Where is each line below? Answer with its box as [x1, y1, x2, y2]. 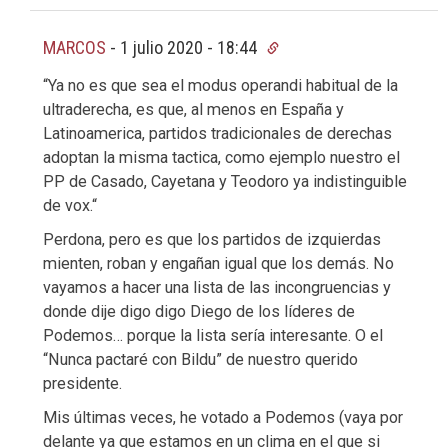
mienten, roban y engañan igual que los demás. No [43, 254, 394, 274]
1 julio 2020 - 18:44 [120, 37, 261, 59]
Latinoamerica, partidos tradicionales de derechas [43, 124, 392, 144]
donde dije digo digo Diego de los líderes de [43, 302, 355, 322]
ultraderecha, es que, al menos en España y [43, 100, 344, 120]
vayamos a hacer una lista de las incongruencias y [43, 278, 391, 298]
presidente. [43, 374, 122, 394]
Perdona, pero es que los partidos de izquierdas [43, 230, 381, 250]
